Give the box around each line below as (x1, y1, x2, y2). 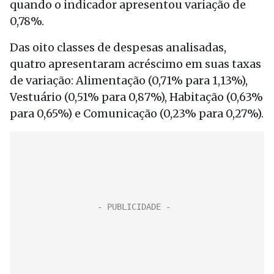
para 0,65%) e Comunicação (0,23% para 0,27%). (10, 106, 264, 120)
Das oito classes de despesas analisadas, (10, 40, 226, 54)
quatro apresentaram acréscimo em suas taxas (10, 57, 261, 71)
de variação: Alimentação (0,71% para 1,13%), (10, 73, 248, 87)
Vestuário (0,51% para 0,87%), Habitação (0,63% (10, 90, 263, 104)
